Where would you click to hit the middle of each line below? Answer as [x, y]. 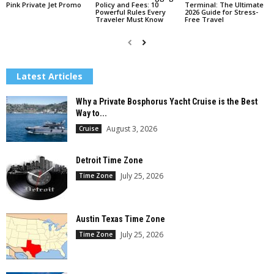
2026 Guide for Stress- [221, 12]
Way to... [91, 113]
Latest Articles [50, 76]
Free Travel [204, 20]
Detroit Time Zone [109, 161]
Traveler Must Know [129, 20]
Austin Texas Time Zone [120, 219]
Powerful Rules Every [130, 12]
